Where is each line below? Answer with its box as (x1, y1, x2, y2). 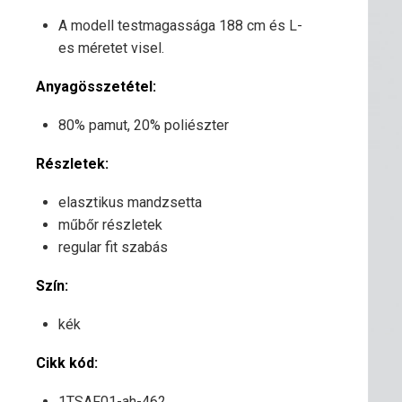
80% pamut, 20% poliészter (58, 116, 229, 134)
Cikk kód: (36, 354, 98, 371)
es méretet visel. (58, 39, 164, 57)
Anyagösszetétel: (36, 77, 156, 95)
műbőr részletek (58, 215, 162, 233)
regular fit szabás (58, 238, 168, 256)
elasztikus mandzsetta (58, 193, 202, 211)
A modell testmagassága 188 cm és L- (58, 16, 302, 34)
